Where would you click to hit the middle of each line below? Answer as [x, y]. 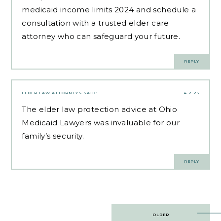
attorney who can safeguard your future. [101, 36]
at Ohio [162, 110]
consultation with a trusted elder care [95, 23]
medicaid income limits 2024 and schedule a [109, 9]
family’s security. [53, 136]
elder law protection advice [93, 110]
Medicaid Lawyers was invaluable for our [101, 123]
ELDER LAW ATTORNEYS [52, 93]
